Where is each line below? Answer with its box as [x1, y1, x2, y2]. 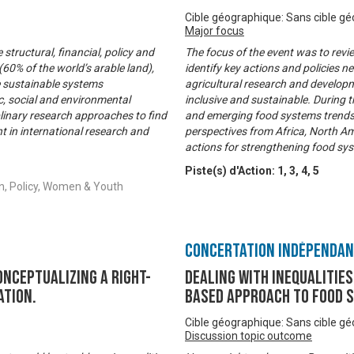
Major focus [185, 24, 244, 38]
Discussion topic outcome [185, 330, 312, 343]
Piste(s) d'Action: [185, 164, 277, 178]
